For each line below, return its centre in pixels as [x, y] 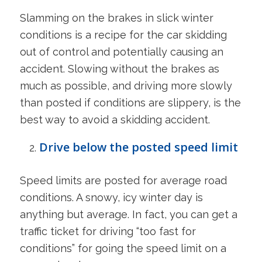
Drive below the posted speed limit [138, 147]
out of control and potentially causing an [121, 52]
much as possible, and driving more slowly [126, 86]
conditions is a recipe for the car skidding [123, 35]
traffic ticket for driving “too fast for [108, 231]
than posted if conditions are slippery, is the [130, 103]
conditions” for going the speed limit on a [123, 248]
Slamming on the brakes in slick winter [116, 18]
